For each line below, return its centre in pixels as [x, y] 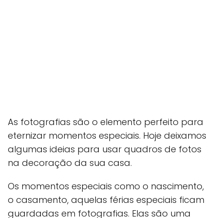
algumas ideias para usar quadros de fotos [105, 149]
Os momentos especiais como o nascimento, [106, 186]
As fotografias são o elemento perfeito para [106, 122]
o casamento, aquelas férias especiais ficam [106, 200]
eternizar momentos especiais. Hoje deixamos [107, 136]
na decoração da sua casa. [70, 163]
